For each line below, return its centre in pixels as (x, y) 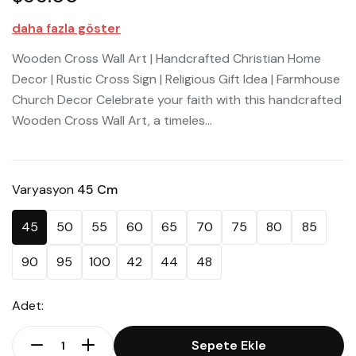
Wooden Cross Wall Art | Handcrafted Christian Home (166, 59)
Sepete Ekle (229, 346)
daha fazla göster (66, 29)
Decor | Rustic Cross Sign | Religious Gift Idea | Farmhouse (176, 79)
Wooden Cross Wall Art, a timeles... (112, 121)
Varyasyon (44, 190)
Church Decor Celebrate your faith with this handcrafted (177, 100)
